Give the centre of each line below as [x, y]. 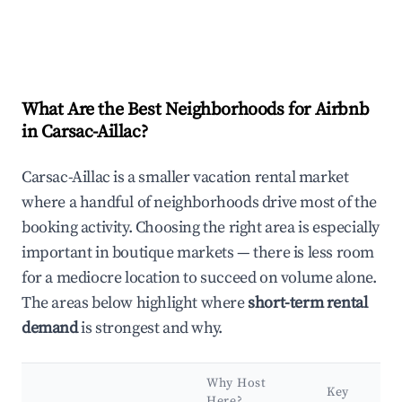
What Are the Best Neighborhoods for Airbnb [196, 110]
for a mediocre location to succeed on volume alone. [199, 278]
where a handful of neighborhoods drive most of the [200, 203]
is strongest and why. [150, 328]
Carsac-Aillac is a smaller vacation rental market [185, 178]
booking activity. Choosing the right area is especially [201, 228]
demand [50, 328]
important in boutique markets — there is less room [198, 253]
